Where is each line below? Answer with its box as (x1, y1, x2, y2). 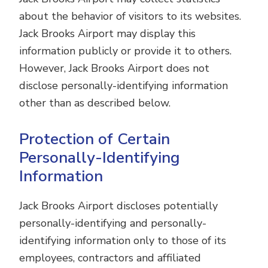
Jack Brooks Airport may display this (19, 26, 196, 41)
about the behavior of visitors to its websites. (19, 9, 242, 23)
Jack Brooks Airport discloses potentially (19, 199, 218, 213)
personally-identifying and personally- (19, 216, 207, 230)
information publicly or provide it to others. (19, 44, 232, 58)
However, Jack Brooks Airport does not (19, 61, 210, 75)
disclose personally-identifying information (19, 78, 229, 93)
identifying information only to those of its (19, 233, 227, 248)
